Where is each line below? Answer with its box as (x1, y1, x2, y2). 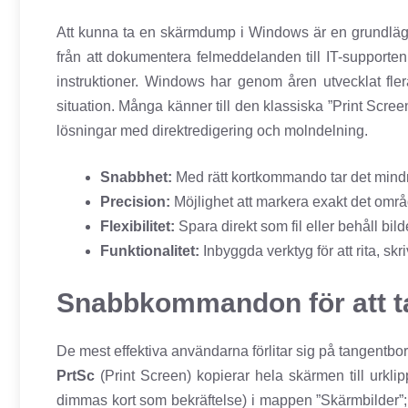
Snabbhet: (100, 169, 172, 186)
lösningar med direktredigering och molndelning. (56, 123, 368, 139)
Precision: (100, 194, 170, 210)
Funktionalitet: (100, 243, 199, 260)
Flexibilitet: (100, 219, 175, 235)
